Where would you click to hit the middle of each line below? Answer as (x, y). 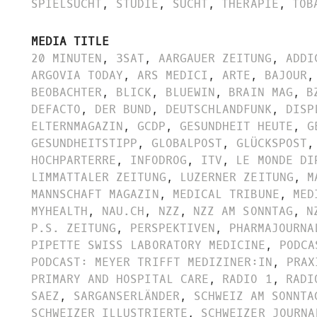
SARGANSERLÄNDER (127, 296)
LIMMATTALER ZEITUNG (99, 177)
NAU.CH (123, 211)
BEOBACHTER (67, 92)
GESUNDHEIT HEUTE (236, 126)
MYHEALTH (60, 211)
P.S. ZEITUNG (74, 228)
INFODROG (158, 160)
